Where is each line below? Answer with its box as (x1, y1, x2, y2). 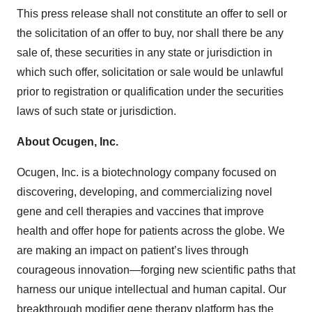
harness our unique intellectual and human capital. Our (17, 283, 286, 295)
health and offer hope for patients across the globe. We (17, 225, 285, 237)
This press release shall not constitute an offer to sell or (17, 8, 287, 19)
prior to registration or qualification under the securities (17, 86, 283, 97)
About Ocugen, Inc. (17, 136, 118, 148)
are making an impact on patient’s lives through (17, 244, 249, 256)
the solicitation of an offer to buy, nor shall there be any (17, 27, 283, 39)
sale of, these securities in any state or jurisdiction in (17, 47, 272, 58)
